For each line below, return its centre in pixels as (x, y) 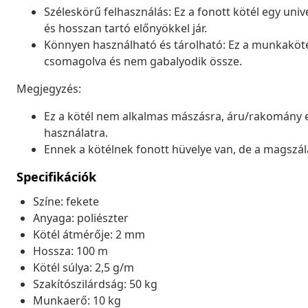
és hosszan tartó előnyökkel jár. (125, 28)
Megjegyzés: (49, 88)
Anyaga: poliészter (81, 218)
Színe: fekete (66, 201)
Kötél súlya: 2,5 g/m (84, 267)
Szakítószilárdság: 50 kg (95, 284)
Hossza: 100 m (70, 251)
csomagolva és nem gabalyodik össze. (143, 61)
